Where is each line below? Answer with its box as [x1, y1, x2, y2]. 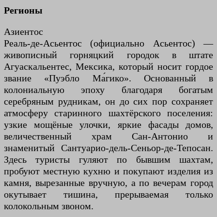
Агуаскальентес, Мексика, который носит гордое [4, 61, 213, 72]
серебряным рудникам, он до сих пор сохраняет [4, 95, 213, 107]
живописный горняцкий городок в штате [4, 49, 213, 60]
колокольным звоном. [4, 200, 93, 211]
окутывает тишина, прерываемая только [4, 188, 213, 200]
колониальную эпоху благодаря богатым [4, 84, 213, 95]
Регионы [4, 4, 43, 15]
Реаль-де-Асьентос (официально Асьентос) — [4, 37, 213, 48]
